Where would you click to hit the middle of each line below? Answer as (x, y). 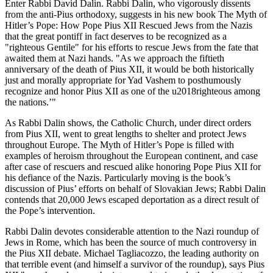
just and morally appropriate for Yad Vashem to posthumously (123, 80)
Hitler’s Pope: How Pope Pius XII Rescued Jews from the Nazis (129, 25)
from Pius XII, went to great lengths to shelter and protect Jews (126, 133)
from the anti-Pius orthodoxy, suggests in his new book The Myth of (136, 14)
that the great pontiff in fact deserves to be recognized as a (116, 36)
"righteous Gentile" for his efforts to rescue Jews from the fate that (132, 47)
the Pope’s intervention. (50, 210)
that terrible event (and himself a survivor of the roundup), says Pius (135, 264)
